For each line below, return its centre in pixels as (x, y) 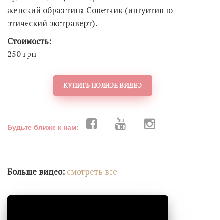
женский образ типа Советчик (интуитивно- (92, 10)
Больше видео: (37, 172)
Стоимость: (29, 41)
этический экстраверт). (52, 23)
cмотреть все (92, 172)
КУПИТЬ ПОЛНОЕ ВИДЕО (103, 86)
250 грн (22, 54)
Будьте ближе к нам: (43, 127)
